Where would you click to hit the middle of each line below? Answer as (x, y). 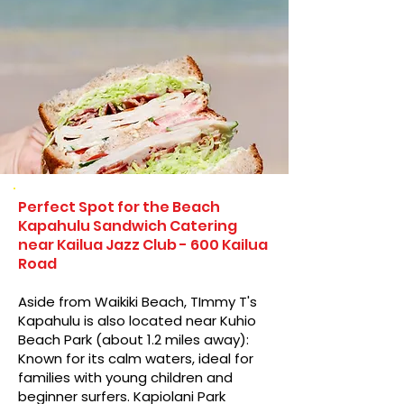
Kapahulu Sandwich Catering (128, 226)
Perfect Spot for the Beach (119, 207)
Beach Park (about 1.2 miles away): (133, 340)
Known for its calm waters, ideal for (136, 358)
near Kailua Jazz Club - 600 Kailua (143, 245)
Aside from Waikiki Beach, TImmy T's (138, 302)
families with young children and (125, 377)
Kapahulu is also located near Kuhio (137, 321)
